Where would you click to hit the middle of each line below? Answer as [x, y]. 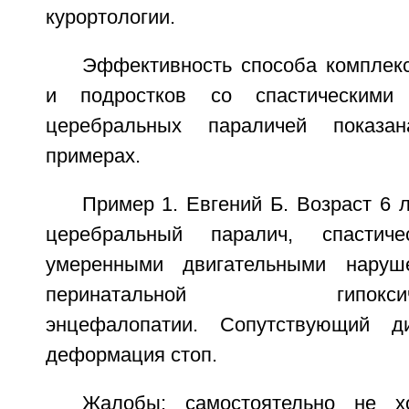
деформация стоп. [131, 356]
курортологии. [110, 18]
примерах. [93, 157]
